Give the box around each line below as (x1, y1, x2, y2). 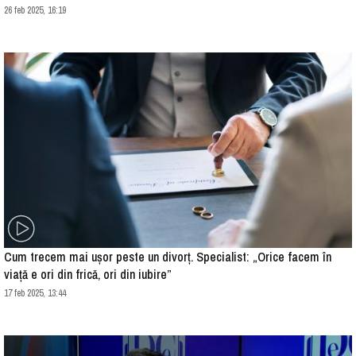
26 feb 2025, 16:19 (4, 4, 66, 17)
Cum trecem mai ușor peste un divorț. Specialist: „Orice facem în (4, 248, 331, 266)
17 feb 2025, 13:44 (4, 287, 66, 300)
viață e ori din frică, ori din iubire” (4, 265, 172, 284)
